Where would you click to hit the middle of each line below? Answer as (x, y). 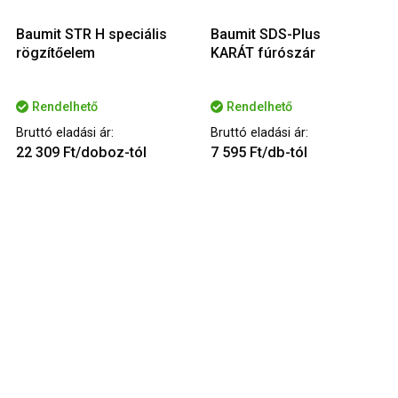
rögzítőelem (56, 53)
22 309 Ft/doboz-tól (81, 153)
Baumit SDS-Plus (266, 35)
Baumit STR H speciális (92, 35)
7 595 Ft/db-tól (259, 153)
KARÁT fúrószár (263, 53)
